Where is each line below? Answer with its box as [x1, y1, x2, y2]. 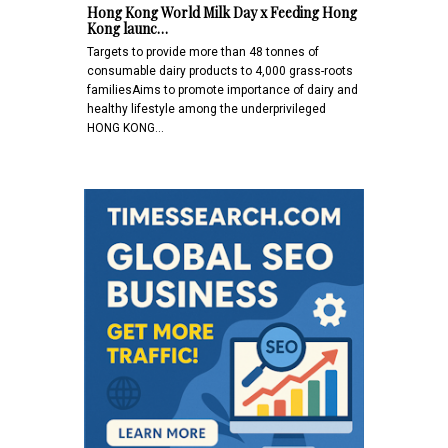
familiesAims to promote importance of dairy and [87, 82, 358, 97]
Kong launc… [87, 18, 168, 38]
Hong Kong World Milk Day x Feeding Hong [87, 2, 357, 22]
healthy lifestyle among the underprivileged [87, 101, 326, 116]
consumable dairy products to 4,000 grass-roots [87, 63, 353, 78]
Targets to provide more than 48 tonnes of [87, 44, 319, 59]
